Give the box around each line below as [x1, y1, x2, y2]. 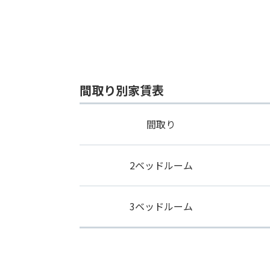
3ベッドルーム [129, 199, 193, 213]
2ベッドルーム [129, 158, 193, 172]
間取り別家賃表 [80, 81, 164, 99]
